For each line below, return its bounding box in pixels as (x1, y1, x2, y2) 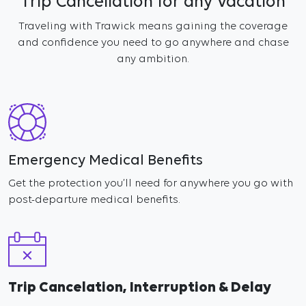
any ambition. (117, 54, 189, 65)
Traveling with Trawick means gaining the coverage (18, 21, 288, 32)
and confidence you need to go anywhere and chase (17, 38, 289, 48)
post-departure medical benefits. (8, 195, 180, 206)
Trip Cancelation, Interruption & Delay (8, 281, 271, 295)
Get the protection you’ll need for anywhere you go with (8, 178, 293, 189)
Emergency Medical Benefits (8, 154, 203, 168)
